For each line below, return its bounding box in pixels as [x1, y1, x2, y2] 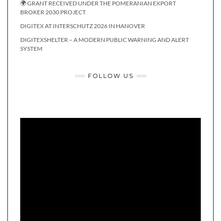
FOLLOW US [87, 72, 134, 79]
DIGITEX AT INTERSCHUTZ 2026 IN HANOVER [20, 22, 145, 30]
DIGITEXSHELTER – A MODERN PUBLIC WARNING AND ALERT [20, 36, 189, 43]
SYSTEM [20, 45, 42, 52]
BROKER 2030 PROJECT [20, 8, 86, 16]
